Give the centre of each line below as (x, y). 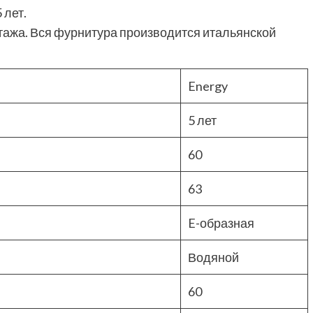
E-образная (221, 223)
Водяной (213, 257)
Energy (208, 86)
